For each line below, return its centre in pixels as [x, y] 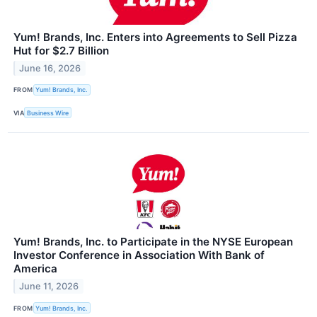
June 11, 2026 [49, 287]
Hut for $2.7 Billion [61, 50]
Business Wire [48, 113]
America [35, 269]
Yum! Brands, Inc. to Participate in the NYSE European [153, 242]
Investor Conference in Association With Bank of [139, 255]
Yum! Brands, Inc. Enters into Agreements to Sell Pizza [155, 37]
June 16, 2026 [50, 68]
